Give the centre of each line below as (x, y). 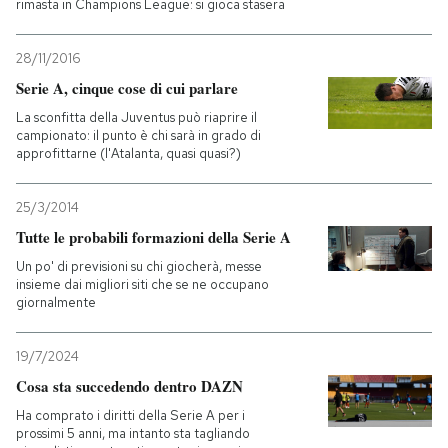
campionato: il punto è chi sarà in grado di (138, 135)
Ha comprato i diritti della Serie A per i (130, 415)
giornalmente (56, 302)
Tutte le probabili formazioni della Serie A (153, 237)
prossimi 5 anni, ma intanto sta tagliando (133, 433)
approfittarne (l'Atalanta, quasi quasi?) (128, 153)
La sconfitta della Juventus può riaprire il (136, 117)
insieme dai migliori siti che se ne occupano (142, 284)
